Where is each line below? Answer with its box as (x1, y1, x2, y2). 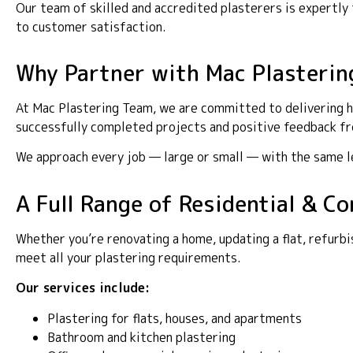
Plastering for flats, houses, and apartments (47, 309, 302, 327)
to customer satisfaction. (16, 17, 166, 35)
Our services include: (16, 279, 150, 297)
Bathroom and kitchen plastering (47, 328, 236, 346)
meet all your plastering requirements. (16, 248, 241, 266)
